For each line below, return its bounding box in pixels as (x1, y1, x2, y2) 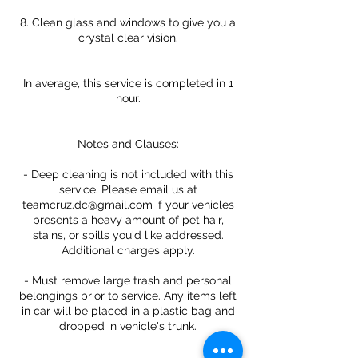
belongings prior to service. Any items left (19, 289, 237, 302)
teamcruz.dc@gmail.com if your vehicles (22, 198, 234, 211)
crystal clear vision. (78, 31, 178, 44)
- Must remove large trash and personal (24, 274, 232, 287)
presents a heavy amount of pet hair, (32, 213, 224, 226)
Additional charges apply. (61, 244, 195, 257)
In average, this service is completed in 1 (22, 77, 233, 89)
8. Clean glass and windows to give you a (20, 16, 236, 29)
